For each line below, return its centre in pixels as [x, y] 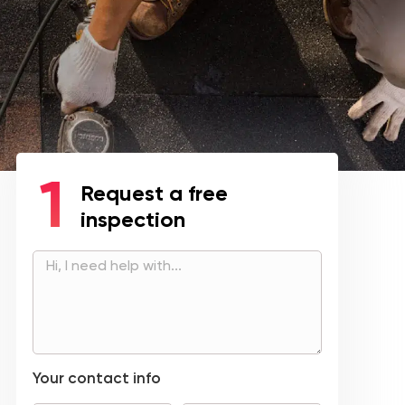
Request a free [154, 193]
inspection [133, 220]
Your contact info [97, 378]
